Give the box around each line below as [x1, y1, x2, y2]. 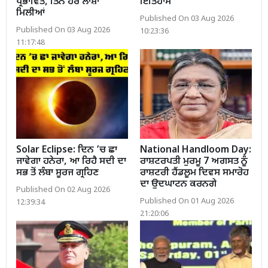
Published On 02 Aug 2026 [16, 185, 110, 195]
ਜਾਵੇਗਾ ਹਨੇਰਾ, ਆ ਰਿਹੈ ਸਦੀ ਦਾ [16, 155, 126, 168]
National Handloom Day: [140, 144, 251, 157]
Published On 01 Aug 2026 [140, 196, 234, 206]
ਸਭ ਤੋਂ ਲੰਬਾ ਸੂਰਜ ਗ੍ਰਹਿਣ [16, 166, 99, 179]
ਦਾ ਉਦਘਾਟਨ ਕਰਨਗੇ [140, 178, 217, 191]
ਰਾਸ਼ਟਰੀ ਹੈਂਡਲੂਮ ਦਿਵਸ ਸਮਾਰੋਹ [140, 166, 249, 179]
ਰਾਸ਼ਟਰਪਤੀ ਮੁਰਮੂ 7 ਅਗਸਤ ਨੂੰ [140, 155, 248, 168]
